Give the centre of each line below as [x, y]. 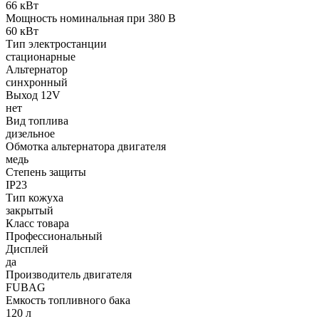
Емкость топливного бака [68, 300]
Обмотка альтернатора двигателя [86, 146]
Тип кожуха [35, 197]
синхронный [37, 82]
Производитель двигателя [69, 274]
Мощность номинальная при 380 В [91, 18]
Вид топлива [37, 120]
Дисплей [27, 249]
